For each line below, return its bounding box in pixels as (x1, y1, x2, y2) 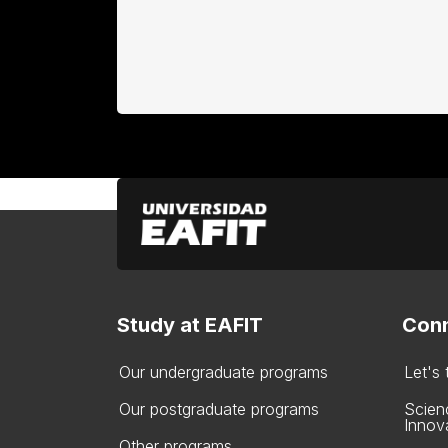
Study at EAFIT (117, 312, 263, 337)
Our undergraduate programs (119, 361, 328, 382)
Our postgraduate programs (119, 398, 319, 419)
